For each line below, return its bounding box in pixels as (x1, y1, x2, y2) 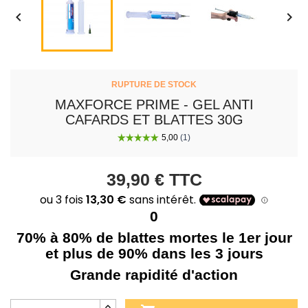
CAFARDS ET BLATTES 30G (65, 111, 243, 127)
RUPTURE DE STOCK (111, 79, 197, 89)
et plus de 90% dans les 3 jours (45, 245, 263, 262)
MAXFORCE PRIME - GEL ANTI (54, 96, 254, 112)
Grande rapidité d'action (70, 267, 238, 283)
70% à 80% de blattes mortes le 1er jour (16, 230, 292, 246)
